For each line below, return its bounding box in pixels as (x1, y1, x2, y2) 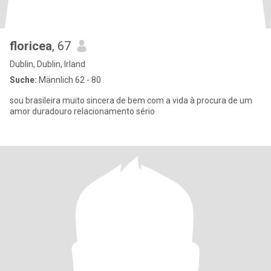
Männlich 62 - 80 (37, 75, 101, 85)
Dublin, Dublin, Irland (10, 59, 85, 69)
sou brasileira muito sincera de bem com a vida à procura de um (10, 96, 252, 105)
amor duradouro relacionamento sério (10, 106, 155, 116)
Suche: (10, 75, 37, 85)
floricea (10, 39, 52, 53)
